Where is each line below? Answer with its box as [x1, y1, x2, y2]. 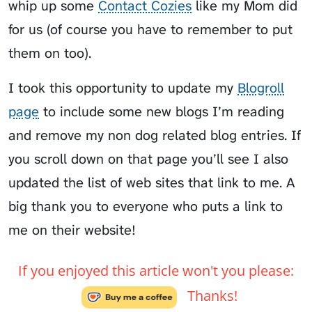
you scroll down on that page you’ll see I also [8, 150, 288, 169]
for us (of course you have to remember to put [8, 20, 292, 39]
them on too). [8, 44, 91, 63]
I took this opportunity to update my [8, 79, 237, 97]
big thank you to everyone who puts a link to [8, 197, 283, 216]
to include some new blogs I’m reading [39, 102, 284, 121]
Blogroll [237, 79, 284, 97]
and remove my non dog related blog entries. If [8, 126, 301, 145]
